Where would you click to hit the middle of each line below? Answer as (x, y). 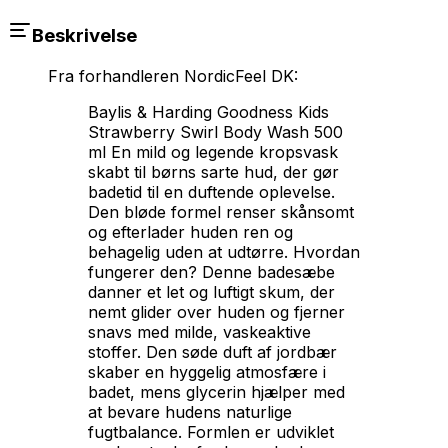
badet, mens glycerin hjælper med (216, 391)
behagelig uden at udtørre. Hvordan (224, 251)
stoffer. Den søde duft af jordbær (212, 351)
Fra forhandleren (116, 75)
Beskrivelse (84, 35)
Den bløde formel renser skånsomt (221, 211)
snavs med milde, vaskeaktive (199, 331)
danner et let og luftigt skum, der (211, 291)
